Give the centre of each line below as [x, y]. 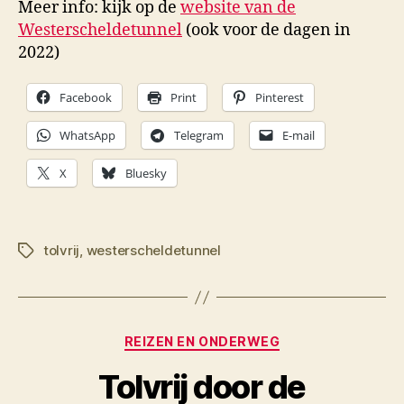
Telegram [199, 135]
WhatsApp [87, 135]
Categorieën [246, 338]
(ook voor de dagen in [266, 30]
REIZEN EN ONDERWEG [202, 341]
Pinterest [280, 97]
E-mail [298, 135]
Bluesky [146, 173]
